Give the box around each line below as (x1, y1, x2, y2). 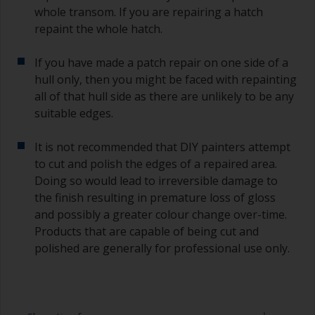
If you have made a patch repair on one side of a (34, 54, 288, 70)
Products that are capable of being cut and (34, 223, 259, 239)
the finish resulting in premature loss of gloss (34, 189, 276, 205)
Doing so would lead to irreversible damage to (34, 172, 278, 188)
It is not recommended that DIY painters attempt (34, 139, 290, 155)
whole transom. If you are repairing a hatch (34, 4, 263, 20)
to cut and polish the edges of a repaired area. (34, 155, 277, 172)
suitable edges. (34, 105, 113, 121)
